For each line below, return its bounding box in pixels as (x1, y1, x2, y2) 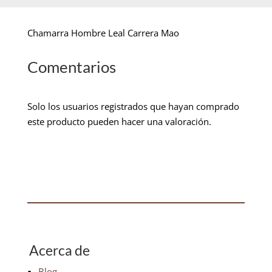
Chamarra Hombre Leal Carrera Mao (27, 26, 179, 39)
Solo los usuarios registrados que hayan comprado (27, 100, 239, 112)
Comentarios (27, 56, 116, 76)
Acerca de (29, 241, 90, 259)
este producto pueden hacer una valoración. (27, 115, 211, 127)
